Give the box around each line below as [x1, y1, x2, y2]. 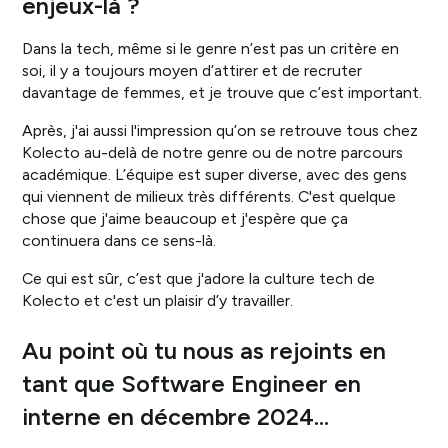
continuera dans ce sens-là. [22, 231, 217, 251]
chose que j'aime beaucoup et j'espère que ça [22, 209, 349, 229]
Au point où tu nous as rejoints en [22, 337, 387, 366]
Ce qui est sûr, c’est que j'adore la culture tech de [22, 268, 376, 288]
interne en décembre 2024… [22, 403, 330, 432]
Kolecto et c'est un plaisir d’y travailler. [22, 290, 294, 310]
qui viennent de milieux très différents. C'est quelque [22, 187, 397, 207]
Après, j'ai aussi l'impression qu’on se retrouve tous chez [22, 121, 419, 141]
